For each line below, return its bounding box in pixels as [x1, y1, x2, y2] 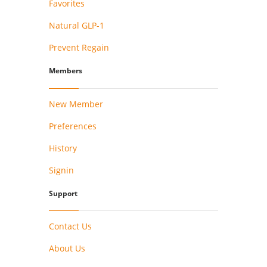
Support [49, 188, 78, 198]
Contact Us [49, 221, 92, 232]
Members [49, 66, 83, 76]
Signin [49, 164, 74, 176]
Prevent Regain [49, 41, 110, 53]
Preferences [49, 120, 97, 132]
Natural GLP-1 [49, 19, 105, 31]
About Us [49, 243, 86, 254]
